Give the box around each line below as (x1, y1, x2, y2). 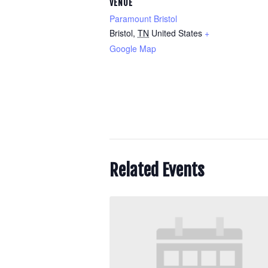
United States (151, 27, 202, 39)
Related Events (109, 160, 205, 181)
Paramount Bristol (109, 13, 177, 25)
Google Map (109, 42, 156, 54)
